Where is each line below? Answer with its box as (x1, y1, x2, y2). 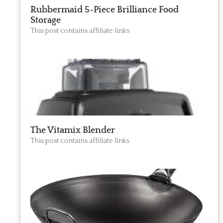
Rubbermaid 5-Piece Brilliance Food (30, 5, 179, 15)
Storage (30, 15, 61, 26)
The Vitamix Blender (30, 125, 115, 136)
